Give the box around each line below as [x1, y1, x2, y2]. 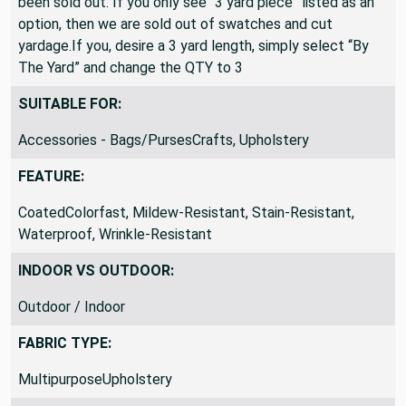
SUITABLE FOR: [18, 94, 121, 112]
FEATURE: [18, 167, 84, 185]
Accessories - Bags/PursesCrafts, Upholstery [18, 130, 309, 149]
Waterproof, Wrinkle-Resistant [18, 225, 212, 243]
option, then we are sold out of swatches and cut [18, 14, 333, 33]
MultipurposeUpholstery [18, 370, 172, 388]
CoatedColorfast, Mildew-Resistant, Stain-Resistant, [18, 203, 354, 221]
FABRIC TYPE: [18, 333, 111, 352]
